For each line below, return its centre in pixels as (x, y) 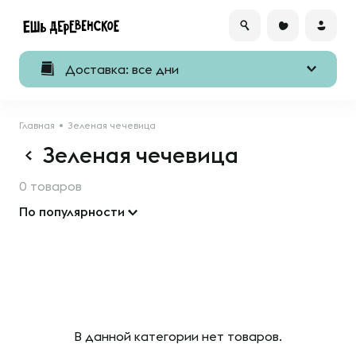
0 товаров (50, 186)
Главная (37, 125)
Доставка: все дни (122, 69)
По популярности (72, 211)
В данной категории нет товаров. (178, 336)
